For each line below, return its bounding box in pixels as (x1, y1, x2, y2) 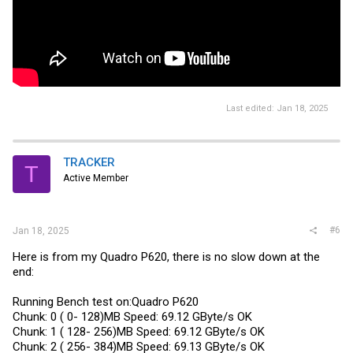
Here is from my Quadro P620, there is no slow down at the (13, 249, 320, 264)
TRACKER (63, 155, 115, 170)
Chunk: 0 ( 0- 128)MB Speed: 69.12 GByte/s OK (13, 309, 252, 324)
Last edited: (226, 103, 277, 114)
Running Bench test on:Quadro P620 (13, 294, 199, 309)
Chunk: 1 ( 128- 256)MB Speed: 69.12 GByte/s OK (13, 324, 265, 339)
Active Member (63, 173, 128, 184)
